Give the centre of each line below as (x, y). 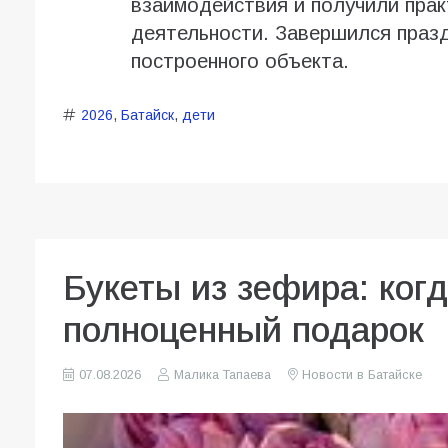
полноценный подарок (243, 330)
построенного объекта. (239, 61)
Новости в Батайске (361, 375)
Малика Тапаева (222, 375)
